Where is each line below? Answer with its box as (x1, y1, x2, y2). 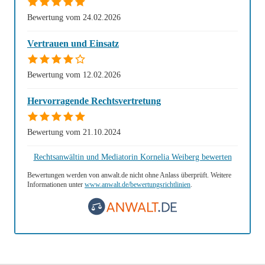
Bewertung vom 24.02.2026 (27, 12, 121, 22)
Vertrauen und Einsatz (27, 38, 119, 49)
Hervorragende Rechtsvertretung (27, 96, 161, 106)
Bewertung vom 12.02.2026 (27, 70, 121, 79)
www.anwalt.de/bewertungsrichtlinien (85, 180, 190, 189)
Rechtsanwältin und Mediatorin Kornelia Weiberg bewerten (33, 152, 232, 161)
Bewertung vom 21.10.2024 (27, 127, 121, 137)
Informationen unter (27, 180, 85, 189)
